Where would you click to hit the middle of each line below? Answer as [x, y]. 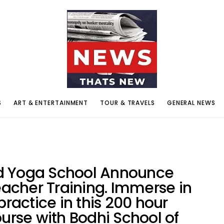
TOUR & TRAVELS [127, 102]
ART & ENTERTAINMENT [51, 102]
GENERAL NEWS [191, 102]
